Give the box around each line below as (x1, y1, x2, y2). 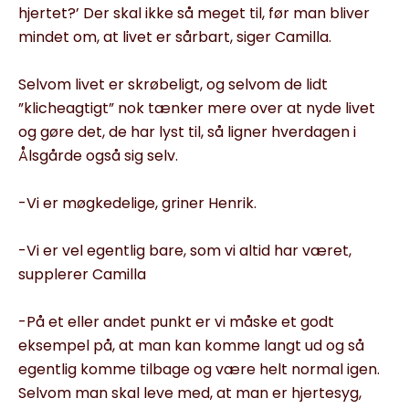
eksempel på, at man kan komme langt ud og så (18, 334, 364, 356)
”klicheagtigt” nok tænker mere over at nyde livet (18, 97, 375, 119)
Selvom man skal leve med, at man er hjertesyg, (18, 382, 362, 404)
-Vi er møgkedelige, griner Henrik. (18, 192, 257, 214)
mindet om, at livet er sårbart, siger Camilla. (18, 26, 331, 47)
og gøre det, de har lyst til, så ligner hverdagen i (18, 121, 356, 142)
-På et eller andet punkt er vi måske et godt (18, 310, 334, 332)
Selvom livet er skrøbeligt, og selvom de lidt (18, 73, 328, 95)
